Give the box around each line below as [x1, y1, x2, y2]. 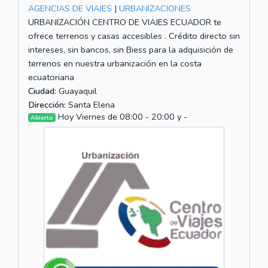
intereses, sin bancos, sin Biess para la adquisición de [28, 43, 233, 56]
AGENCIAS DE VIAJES [28, 2, 112, 14]
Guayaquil [56, 84, 97, 97]
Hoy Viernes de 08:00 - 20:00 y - [55, 110, 187, 123]
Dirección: [28, 98, 66, 111]
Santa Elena [66, 98, 115, 111]
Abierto [31, 112, 53, 122]
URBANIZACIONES [119, 2, 191, 14]
